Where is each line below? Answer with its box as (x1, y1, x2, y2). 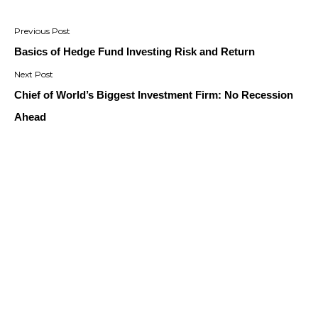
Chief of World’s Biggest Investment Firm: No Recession (14, 88, 293, 101)
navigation (13, 38, 119, 62)
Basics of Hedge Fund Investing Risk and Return (14, 45, 255, 57)
